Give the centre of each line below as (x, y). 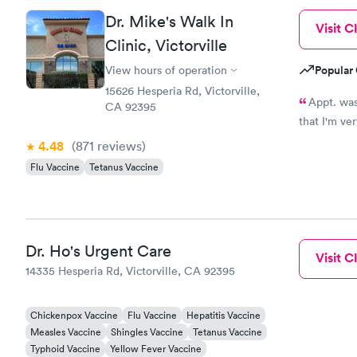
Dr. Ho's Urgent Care (98, 251)
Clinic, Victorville (166, 45)
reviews (118, 146)
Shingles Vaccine (147, 331)
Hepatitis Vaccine (224, 315)
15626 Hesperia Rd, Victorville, (182, 91)
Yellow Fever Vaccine (156, 348)
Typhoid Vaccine (65, 348)
